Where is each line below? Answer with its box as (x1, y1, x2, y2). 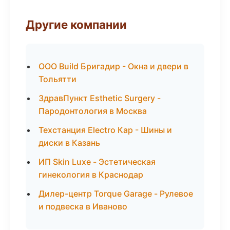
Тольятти (39, 74, 76, 84)
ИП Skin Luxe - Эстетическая (39, 157, 156, 167)
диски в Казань (39, 138, 100, 148)
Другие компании (26, 17, 127, 31)
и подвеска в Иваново (39, 201, 127, 212)
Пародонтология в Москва (39, 106, 147, 116)
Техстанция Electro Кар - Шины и (39, 125, 172, 135)
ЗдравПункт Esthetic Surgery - (39, 93, 161, 103)
